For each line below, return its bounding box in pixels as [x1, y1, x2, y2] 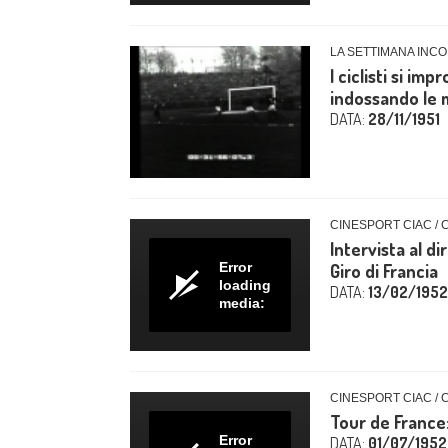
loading [219, 277, 271, 293]
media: [219, 295, 265, 311]
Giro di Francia [330, 260, 438, 282]
